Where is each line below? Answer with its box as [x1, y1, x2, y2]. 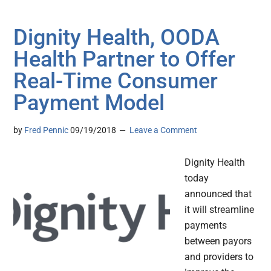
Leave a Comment [129, 125, 198, 135]
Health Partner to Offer [13, 47, 236, 73]
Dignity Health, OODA [13, 25, 220, 51]
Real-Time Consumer [13, 68, 218, 94]
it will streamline [184, 204, 255, 216]
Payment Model [13, 90, 165, 116]
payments [184, 220, 227, 232]
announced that [184, 188, 252, 200]
